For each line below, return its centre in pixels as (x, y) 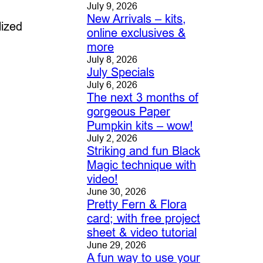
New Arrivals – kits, (136, 19)
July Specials (120, 72)
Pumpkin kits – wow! (140, 126)
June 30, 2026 (116, 192)
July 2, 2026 (112, 138)
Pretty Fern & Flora (136, 204)
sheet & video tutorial (141, 232)
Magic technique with (141, 165)
